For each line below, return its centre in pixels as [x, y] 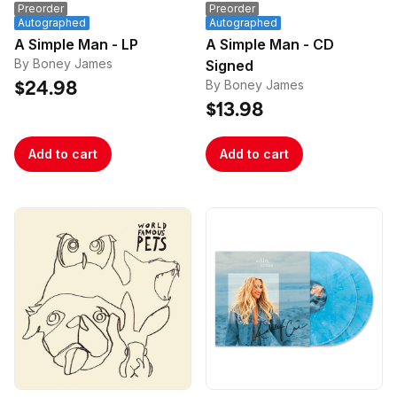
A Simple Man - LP [130, 44]
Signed [230, 66]
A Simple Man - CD [259, 44]
